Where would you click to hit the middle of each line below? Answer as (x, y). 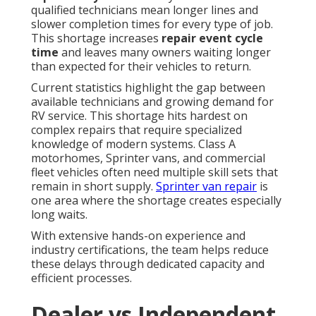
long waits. (59, 215)
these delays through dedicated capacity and (148, 264)
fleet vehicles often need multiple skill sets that (154, 172)
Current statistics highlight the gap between (148, 88)
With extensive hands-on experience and (138, 236)
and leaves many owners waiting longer (165, 53)
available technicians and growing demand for (152, 102)
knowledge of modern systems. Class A (133, 144)
